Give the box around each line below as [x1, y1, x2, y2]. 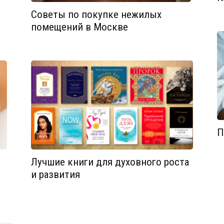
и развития [31, 168, 80, 181]
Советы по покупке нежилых [31, 8, 161, 20]
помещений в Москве [31, 21, 128, 33]
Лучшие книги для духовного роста [31, 156, 189, 168]
